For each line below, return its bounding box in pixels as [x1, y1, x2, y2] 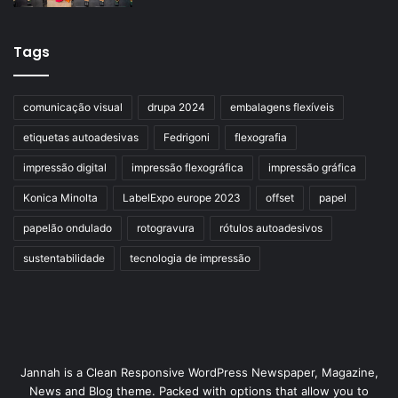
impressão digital [23, 161, 107, 175]
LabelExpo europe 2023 [123, 191, 241, 205]
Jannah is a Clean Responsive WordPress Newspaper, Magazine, [20, 365, 378, 380]
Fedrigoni [163, 131, 210, 145]
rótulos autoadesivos [219, 221, 322, 235]
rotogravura [137, 221, 195, 235]
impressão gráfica [268, 161, 356, 175]
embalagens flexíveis [230, 100, 334, 115]
